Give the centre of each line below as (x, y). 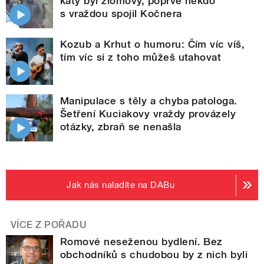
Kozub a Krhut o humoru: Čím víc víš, (153, 44)
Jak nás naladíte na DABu (121, 185)
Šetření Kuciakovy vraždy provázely (148, 114)
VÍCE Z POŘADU (49, 225)
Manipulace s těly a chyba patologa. (149, 101)
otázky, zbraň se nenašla (121, 127)
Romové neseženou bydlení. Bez (141, 242)
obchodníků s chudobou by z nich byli (154, 255)
